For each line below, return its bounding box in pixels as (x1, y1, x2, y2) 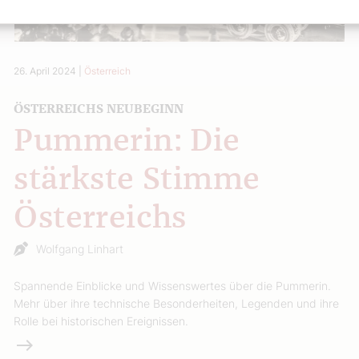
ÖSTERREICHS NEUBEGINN (14, 102, 184, 115)
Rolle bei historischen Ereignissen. (14, 313, 189, 328)
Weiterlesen (14, 336, 84, 353)
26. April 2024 (14, 64, 77, 77)
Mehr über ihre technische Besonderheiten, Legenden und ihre (14, 296, 340, 310)
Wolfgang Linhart (36, 241, 124, 256)
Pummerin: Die (14, 125, 240, 158)
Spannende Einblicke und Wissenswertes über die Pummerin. (14, 278, 332, 292)
